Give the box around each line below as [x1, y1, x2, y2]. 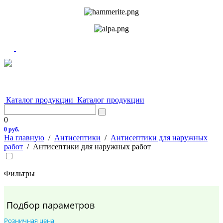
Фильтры [4, 169, 35, 178]
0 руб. [4, 126, 19, 133]
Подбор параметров [6, 199, 95, 211]
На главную [4, 133, 44, 142]
